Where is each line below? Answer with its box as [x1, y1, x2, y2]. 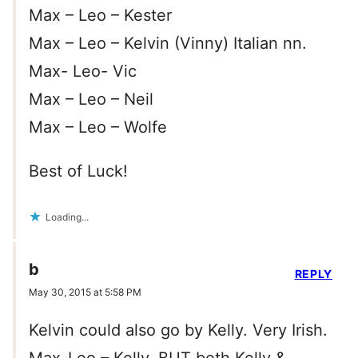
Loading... [46, 211, 89, 224]
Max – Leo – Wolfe [29, 117, 167, 137]
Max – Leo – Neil [29, 89, 153, 109]
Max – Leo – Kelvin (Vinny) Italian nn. [29, 34, 307, 54]
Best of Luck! [29, 161, 128, 181]
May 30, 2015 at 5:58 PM [29, 286, 141, 299]
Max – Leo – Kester [29, 6, 172, 26]
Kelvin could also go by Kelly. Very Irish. [29, 320, 328, 340]
